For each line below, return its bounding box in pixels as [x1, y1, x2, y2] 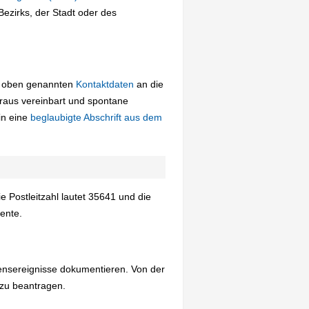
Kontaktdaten [76, 79, 134, 90]
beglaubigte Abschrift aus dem [30, 112, 162, 123]
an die [134, 79, 163, 90]
